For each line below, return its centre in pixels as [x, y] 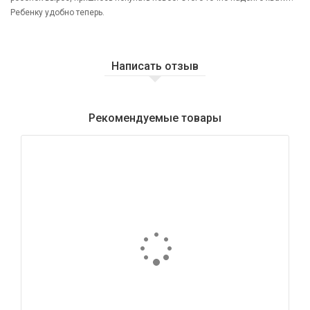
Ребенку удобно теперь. [57, 12]
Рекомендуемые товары [155, 118]
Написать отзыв [155, 66]
